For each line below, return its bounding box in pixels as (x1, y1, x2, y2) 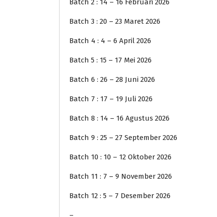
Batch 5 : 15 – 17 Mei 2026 (69, 55, 152, 64)
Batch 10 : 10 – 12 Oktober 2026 (69, 152, 171, 161)
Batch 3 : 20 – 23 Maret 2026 (69, 16, 160, 26)
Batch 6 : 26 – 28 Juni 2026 (69, 75, 155, 84)
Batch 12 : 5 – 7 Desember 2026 (69, 191, 170, 200)
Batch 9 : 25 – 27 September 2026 (69, 133, 177, 142)
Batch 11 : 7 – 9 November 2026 (69, 171, 172, 181)
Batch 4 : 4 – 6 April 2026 (69, 36, 151, 45)
